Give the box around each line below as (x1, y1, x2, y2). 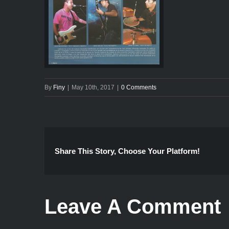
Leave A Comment (44, 195, 221, 218)
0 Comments (121, 83, 156, 91)
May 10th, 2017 (72, 83, 114, 91)
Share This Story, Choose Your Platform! (55, 146, 200, 155)
